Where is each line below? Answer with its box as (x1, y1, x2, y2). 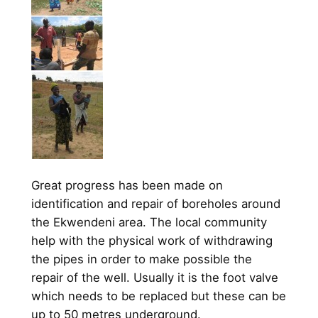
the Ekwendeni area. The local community (31, 215, 267, 230)
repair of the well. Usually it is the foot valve (31, 270, 278, 285)
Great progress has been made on (31, 178, 223, 193)
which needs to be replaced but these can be (31, 289, 286, 304)
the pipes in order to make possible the (31, 252, 252, 267)
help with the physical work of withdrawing (31, 234, 273, 248)
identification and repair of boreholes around (31, 197, 280, 212)
